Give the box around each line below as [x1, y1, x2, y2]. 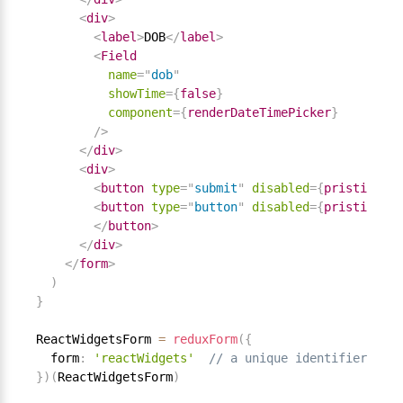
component [108, 105, 173, 121]
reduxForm [173, 332, 237, 347]
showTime [108, 86, 166, 102]
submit [194, 181, 237, 196]
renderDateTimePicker [187, 105, 331, 121]
